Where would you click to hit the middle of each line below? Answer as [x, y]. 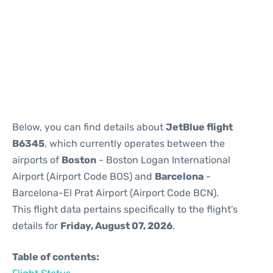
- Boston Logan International [163, 160]
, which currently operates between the [135, 144]
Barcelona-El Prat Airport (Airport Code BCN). [115, 193]
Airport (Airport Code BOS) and [83, 176]
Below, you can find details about [89, 127]
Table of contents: [56, 257]
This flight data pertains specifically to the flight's [125, 209]
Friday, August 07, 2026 [116, 226]
